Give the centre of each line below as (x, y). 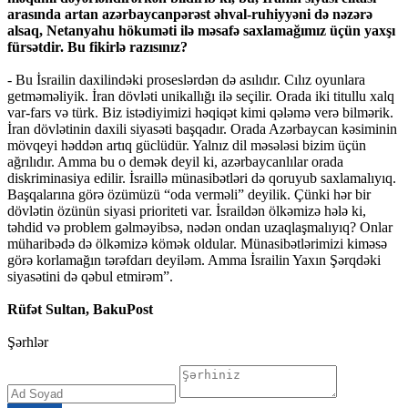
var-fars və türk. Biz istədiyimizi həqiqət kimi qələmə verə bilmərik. (200, 113)
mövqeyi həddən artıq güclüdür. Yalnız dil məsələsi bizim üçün (187, 146)
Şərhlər (28, 342)
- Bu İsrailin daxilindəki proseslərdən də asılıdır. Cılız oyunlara (186, 80)
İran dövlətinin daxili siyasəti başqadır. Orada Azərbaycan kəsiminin (202, 129)
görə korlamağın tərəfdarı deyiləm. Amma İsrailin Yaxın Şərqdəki (194, 260)
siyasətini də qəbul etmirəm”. (90, 277)
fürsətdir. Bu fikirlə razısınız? (97, 47)
